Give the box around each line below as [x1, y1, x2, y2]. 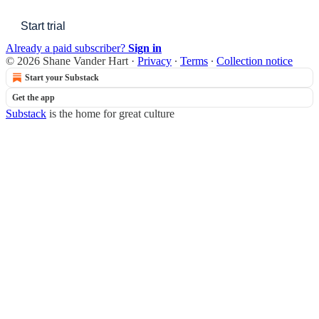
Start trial [21, 19, 66, 32]
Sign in [128, 41, 162, 54]
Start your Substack [25, 72, 99, 83]
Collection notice [216, 54, 293, 67]
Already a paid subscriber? [6, 41, 128, 54]
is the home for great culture [46, 107, 174, 120]
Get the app [12, 92, 55, 103]
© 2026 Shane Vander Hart [6, 54, 128, 67]
